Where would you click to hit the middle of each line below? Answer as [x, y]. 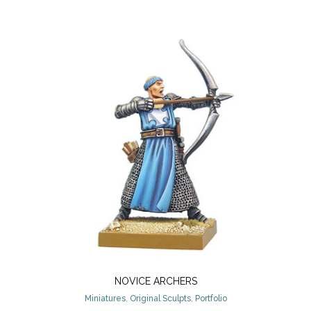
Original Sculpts [160, 299]
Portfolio [211, 299]
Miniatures [105, 299]
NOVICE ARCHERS [155, 281]
